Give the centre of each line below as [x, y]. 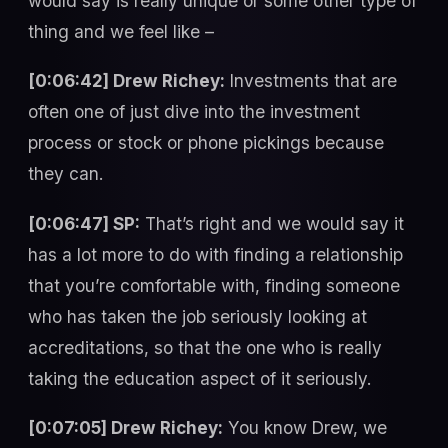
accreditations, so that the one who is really [205, 347]
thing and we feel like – [121, 31]
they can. [65, 174]
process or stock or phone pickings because [206, 143]
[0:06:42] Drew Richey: [126, 81]
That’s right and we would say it [272, 223]
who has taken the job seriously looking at [197, 316]
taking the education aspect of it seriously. [199, 378]
